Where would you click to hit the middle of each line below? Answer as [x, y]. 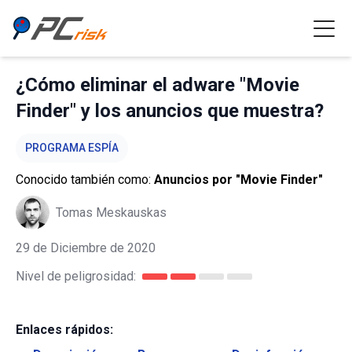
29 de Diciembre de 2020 [86, 248]
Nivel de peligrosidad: [76, 276]
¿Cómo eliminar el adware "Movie [158, 85]
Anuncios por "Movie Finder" [238, 180]
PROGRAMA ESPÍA [72, 148]
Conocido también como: [85, 180]
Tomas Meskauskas [111, 212]
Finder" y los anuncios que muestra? [170, 111]
